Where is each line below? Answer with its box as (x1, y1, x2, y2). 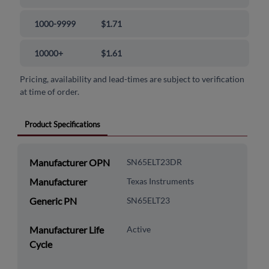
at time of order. (20, 86, 80, 97)
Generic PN (29, 195, 77, 207)
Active (126, 224, 151, 235)
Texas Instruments (126, 176, 194, 187)
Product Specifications (24, 119, 100, 130)
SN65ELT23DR (126, 157, 182, 168)
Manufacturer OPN (29, 157, 110, 169)
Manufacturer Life (29, 224, 104, 236)
